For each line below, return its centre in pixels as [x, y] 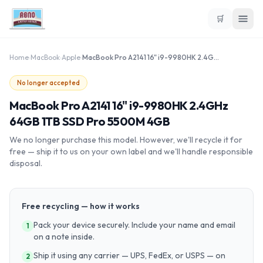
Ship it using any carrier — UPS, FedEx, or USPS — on [129, 255]
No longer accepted [48, 83]
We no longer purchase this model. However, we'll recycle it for [126, 140]
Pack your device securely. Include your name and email [134, 225]
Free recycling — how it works [81, 206]
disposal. [26, 163]
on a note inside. [64, 237]
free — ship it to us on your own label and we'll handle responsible [131, 151]
